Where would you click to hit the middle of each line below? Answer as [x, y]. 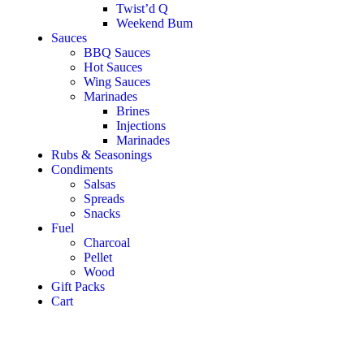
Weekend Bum [154, 23]
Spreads [104, 199]
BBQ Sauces [117, 52]
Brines [132, 111]
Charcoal [106, 243]
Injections [141, 126]
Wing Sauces [117, 82]
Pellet [97, 257]
